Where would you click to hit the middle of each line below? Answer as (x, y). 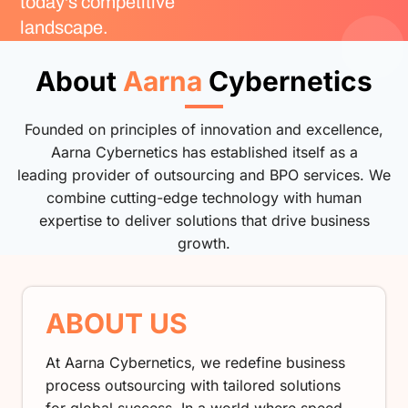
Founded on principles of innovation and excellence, (204, 129)
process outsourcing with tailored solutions (193, 385)
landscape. (64, 27)
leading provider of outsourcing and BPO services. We (204, 174)
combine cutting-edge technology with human (204, 197)
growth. (204, 243)
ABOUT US (117, 323)
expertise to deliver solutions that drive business (204, 220)
